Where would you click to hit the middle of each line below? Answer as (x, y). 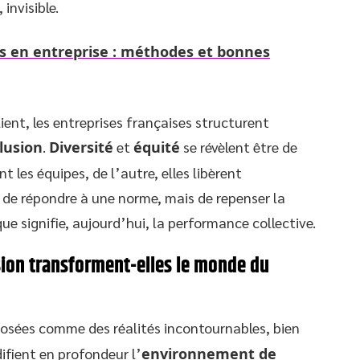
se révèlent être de (239, 146)
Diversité (81, 147)
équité (157, 147)
